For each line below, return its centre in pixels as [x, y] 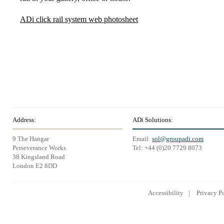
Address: [24, 120]
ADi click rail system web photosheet [79, 19]
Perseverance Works [39, 148]
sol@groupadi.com [178, 139]
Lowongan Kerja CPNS [54, 210]
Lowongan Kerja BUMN [140, 210]
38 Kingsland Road [39, 157]
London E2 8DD [35, 166]
